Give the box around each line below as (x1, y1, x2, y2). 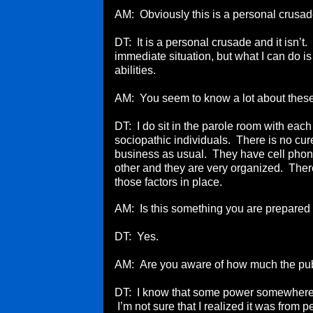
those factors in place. (115, 176, 225, 188)
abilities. (115, 64, 156, 76)
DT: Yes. (115, 231, 159, 242)
